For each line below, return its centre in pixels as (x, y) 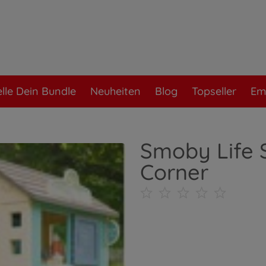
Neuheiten (115, 91)
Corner (174, 172)
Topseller (214, 91)
